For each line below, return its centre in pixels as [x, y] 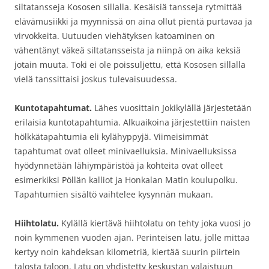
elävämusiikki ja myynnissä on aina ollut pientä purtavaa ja [133, 21]
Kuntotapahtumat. [53, 108]
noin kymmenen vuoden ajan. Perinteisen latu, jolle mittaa [132, 237]
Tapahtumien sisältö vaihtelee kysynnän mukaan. [114, 194]
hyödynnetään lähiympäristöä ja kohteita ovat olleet [119, 165]
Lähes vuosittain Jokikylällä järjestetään [172, 108]
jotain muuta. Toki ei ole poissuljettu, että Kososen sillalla [130, 65]
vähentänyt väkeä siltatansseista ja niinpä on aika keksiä [128, 50]
